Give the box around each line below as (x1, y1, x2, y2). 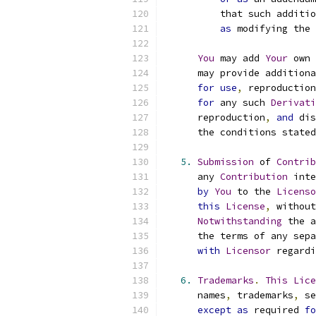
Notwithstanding (197, 215, 282, 227)
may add (214, 52, 265, 64)
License (226, 200, 265, 212)
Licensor (226, 245, 271, 257)
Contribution (220, 171, 288, 183)
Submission (197, 156, 254, 168)
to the (231, 186, 276, 197)
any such (214, 97, 271, 109)
